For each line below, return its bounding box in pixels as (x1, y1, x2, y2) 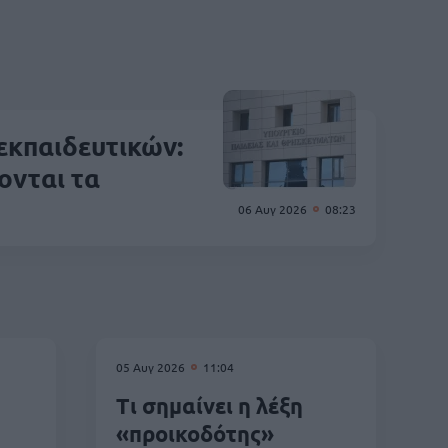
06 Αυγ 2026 (238, 201, 310, 218)
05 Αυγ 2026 (116, 359, 188, 376)
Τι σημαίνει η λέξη (116, 392, 303, 420)
